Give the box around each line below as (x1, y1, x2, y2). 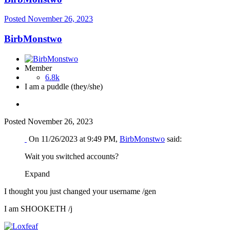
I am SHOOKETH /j (4, 204, 72, 213)
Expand (25, 169, 54, 178)
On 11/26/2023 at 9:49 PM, (29, 134, 120, 143)
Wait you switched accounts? (25, 151, 119, 161)
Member (25, 63, 52, 72)
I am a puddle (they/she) (25, 82, 103, 91)
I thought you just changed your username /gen (4, 186, 156, 196)
